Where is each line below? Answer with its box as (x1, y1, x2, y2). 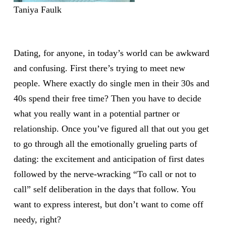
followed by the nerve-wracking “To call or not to (13, 169, 196, 180)
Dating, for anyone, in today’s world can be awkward (13, 48, 209, 59)
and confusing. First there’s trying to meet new (13, 63, 185, 74)
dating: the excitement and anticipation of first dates (13, 154, 204, 164)
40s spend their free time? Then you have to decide (13, 93, 201, 104)
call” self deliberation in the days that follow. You (13, 184, 196, 195)
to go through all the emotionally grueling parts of (13, 139, 197, 149)
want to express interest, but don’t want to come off (13, 199, 203, 210)
